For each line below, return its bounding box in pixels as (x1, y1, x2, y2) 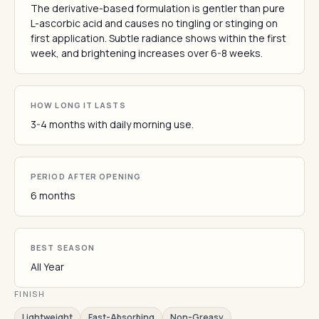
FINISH (14, 288, 45, 299)
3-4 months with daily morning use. (31, 117, 194, 131)
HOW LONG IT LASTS (31, 100, 126, 110)
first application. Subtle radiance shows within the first (31, 31, 286, 45)
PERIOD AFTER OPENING (31, 171, 141, 182)
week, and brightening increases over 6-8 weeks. (31, 46, 263, 60)
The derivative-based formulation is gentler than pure (31, 1, 285, 15)
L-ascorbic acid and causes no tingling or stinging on (31, 16, 278, 30)
